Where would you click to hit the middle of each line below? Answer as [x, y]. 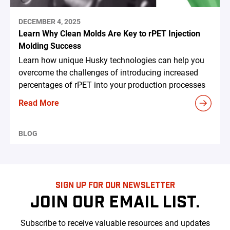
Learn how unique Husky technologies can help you [111, 61]
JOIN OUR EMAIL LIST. [115, 200]
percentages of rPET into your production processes [112, 85]
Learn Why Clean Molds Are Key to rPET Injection [109, 34]
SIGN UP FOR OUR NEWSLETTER [115, 184]
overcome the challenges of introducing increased [108, 73]
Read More [39, 103]
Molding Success [50, 46]
